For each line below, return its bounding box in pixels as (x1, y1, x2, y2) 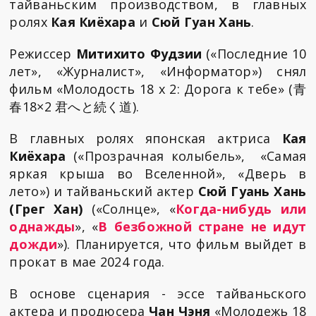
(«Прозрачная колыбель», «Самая (66, 147, 307, 164)
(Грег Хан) (9, 200, 92, 217)
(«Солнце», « (91, 200, 176, 217)
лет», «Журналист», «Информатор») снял (9, 62, 307, 80)
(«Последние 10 (202, 44, 307, 62)
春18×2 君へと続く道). (9, 97, 140, 115)
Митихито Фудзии (75, 44, 202, 62)
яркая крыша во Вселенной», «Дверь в (9, 164, 307, 182)
